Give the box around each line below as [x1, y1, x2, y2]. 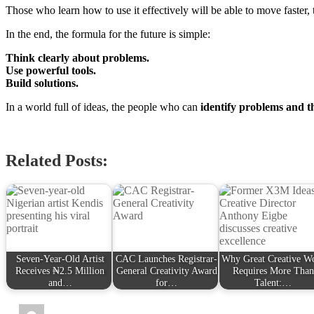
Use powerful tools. [6, 64, 96, 76]
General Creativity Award [116, 264, 217, 276]
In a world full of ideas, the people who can [6, 100, 200, 113]
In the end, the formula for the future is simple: [6, 27, 210, 40]
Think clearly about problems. [6, 51, 149, 64]
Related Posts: [6, 151, 108, 170]
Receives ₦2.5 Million [15, 264, 105, 276]
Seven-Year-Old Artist [15, 252, 104, 264]
